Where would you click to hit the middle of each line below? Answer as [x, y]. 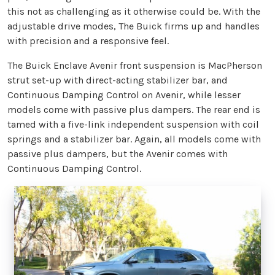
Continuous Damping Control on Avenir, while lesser [124, 95]
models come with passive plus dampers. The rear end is [134, 109]
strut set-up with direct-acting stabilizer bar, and [118, 80]
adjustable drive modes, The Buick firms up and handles [134, 26]
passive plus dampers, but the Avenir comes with [118, 153]
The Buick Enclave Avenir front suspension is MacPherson [135, 65]
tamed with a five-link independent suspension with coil [133, 124]
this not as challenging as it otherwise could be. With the [134, 11]
